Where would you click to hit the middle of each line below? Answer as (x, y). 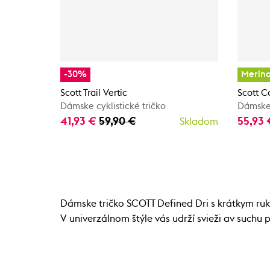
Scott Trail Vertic (94, 93)
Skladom (199, 122)
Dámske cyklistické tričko (113, 106)
